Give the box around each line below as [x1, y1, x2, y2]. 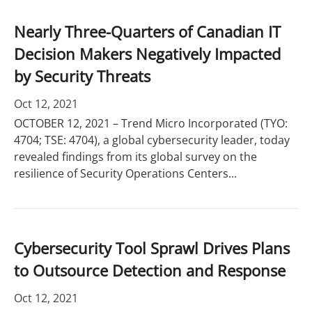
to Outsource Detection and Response [14, 260, 286, 281]
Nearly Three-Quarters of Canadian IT [14, 21, 281, 42]
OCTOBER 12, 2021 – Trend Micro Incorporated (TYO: [14, 116, 288, 131]
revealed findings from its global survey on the [14, 149, 257, 164]
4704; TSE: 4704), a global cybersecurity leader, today [14, 132, 290, 148]
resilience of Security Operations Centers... [14, 166, 237, 181]
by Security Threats [14, 65, 150, 86]
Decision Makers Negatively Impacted [14, 43, 281, 64]
